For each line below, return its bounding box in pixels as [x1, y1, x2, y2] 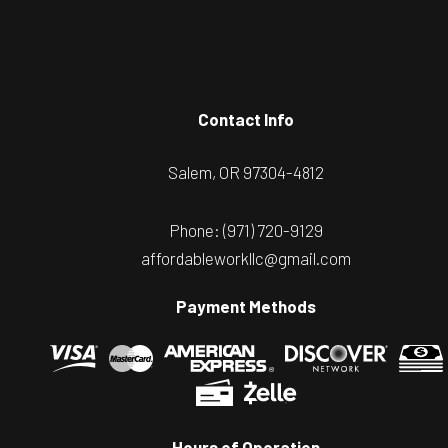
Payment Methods [176, 296, 317, 317]
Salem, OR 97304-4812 [168, 162, 325, 183]
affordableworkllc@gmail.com [141, 248, 352, 269]
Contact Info [198, 109, 295, 130]
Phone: [169, 220, 224, 241]
